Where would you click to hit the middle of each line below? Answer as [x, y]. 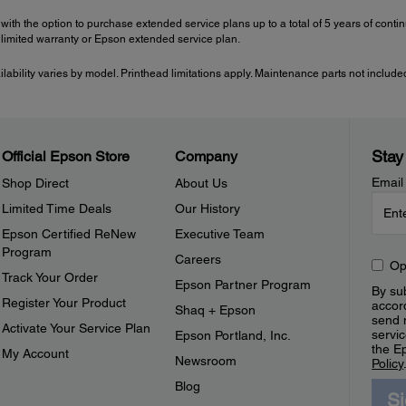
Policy [388, 364]
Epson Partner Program [243, 285]
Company [207, 157]
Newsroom [206, 361]
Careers [198, 260]
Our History [208, 209]
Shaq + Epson [216, 310]
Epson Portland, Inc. [233, 336]
